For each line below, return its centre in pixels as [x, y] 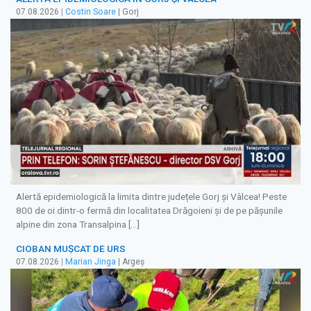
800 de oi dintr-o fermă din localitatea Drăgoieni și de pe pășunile [149, 211]
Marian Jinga [91, 261]
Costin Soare [91, 12]
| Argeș [130, 261]
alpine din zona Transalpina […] [78, 225]
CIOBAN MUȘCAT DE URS [71, 248]
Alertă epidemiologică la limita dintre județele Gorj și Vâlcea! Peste [151, 197]
